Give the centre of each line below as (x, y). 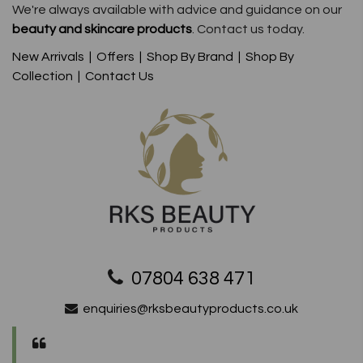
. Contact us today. (248, 30)
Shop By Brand (190, 57)
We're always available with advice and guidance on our (177, 10)
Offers (115, 57)
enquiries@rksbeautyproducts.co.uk (190, 308)
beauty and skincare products (102, 30)
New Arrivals (48, 57)
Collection (43, 77)
